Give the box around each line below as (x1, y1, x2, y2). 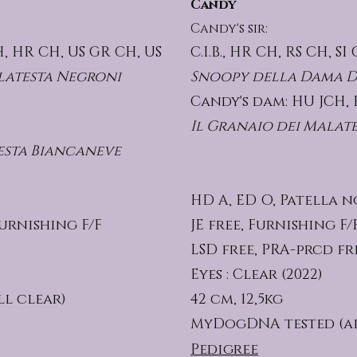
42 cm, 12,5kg (190, 290, 283, 309)
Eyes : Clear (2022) (190, 265, 323, 284)
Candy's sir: (190, 20, 268, 37)
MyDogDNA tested (190, 315, 335, 334)
